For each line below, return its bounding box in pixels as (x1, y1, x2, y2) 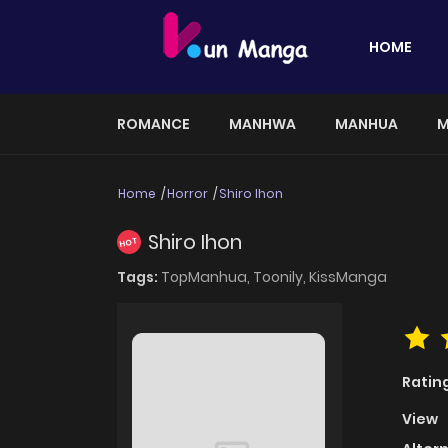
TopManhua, (161, 267, 253, 288)
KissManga (309, 267, 387, 288)
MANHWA (229, 114, 296, 134)
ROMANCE (117, 114, 190, 134)
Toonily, (253, 267, 309, 288)
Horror (167, 185, 208, 202)
